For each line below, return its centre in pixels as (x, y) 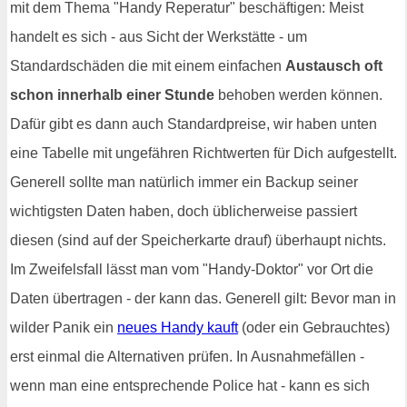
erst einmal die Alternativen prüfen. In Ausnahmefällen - (187, 356)
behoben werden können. (298, 94)
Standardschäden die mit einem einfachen (148, 65)
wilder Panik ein (64, 327)
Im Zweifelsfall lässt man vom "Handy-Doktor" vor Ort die (192, 269)
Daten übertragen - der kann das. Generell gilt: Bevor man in (203, 298)
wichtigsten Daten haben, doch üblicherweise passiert (184, 211)
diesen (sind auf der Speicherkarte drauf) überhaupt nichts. (198, 240)
